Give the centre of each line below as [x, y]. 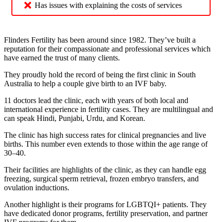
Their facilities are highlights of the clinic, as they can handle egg [105, 170]
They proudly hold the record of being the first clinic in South [100, 75]
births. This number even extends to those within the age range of [106, 144]
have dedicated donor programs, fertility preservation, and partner [106, 214]
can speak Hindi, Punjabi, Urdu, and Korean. [76, 118]
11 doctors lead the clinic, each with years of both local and [96, 101]
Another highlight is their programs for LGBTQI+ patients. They [105, 205]
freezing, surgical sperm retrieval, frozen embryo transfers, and [101, 179]
